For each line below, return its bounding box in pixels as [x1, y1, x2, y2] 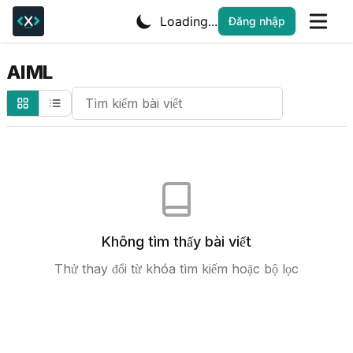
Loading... [160, 13, 217, 29]
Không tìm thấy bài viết [102, 233, 251, 250]
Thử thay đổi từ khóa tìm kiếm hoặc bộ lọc [54, 261, 299, 277]
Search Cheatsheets [71, 87, 191, 103]
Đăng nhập [229, 14, 285, 28]
